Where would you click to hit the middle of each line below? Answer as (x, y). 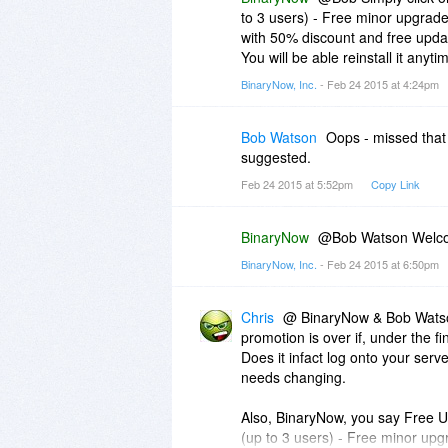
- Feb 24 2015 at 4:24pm (379, 83)
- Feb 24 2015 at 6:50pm (379, 263)
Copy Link (395, 183)
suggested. (276, 156)
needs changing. (293, 376)
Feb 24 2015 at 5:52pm (298, 183)
